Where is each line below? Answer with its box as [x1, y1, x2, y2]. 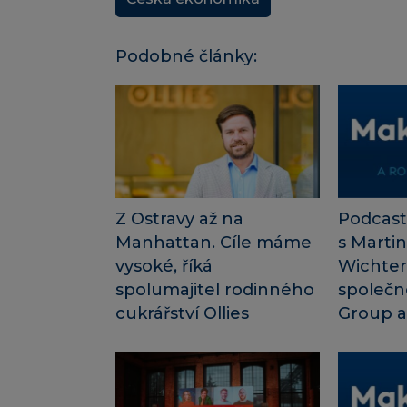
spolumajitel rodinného [115, 280, 314, 301]
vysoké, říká [115, 256, 213, 277]
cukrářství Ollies [115, 303, 249, 324]
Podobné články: [115, 45, 257, 66]
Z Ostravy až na [115, 209, 243, 230]
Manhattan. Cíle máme [115, 233, 312, 253]
